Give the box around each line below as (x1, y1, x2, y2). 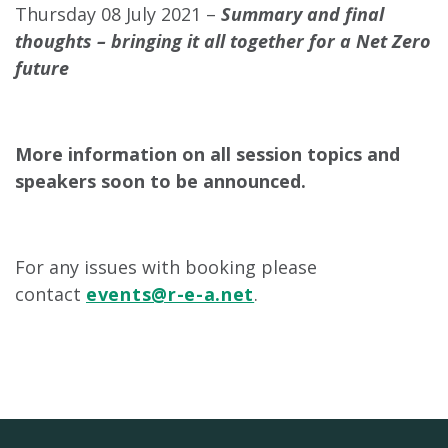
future (15, 55, 69, 80)
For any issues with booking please (15, 254, 317, 279)
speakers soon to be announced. (15, 168, 306, 193)
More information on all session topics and (15, 141, 400, 166)
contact (15, 281, 86, 306)
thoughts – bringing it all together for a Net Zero (15, 28, 431, 53)
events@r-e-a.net (86, 281, 255, 306)
